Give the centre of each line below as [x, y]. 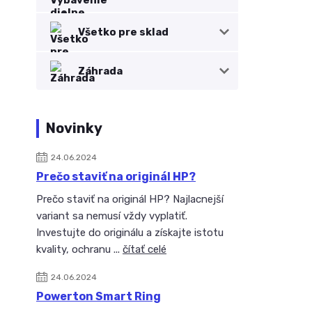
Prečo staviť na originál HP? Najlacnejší [130, 199]
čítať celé [145, 249]
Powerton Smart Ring [99, 296]
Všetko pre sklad [123, 32]
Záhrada [100, 71]
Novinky [74, 128]
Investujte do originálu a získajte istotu [130, 233]
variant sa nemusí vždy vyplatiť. [112, 216]
